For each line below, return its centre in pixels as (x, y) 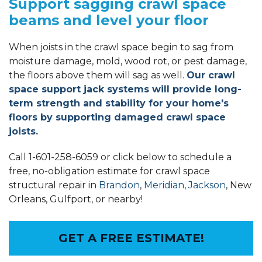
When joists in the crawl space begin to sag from (121, 47)
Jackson (207, 185)
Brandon (119, 185)
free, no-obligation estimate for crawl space (109, 171)
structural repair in (54, 185)
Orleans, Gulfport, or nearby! (76, 199)
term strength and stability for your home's (119, 103)
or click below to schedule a (165, 157)
